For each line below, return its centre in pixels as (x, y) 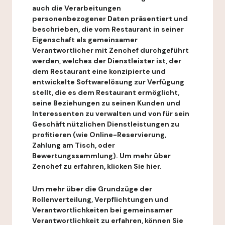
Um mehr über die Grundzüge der (92, 189)
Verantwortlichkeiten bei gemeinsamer (102, 210)
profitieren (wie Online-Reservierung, (99, 135)
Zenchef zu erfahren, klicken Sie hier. (97, 166)
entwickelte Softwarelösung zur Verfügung (108, 82)
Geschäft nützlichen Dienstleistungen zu (106, 124)
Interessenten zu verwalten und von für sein (111, 114)
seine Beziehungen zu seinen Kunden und (106, 103)
